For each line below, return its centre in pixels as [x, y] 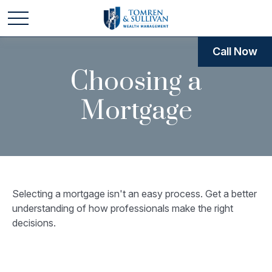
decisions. [34, 223]
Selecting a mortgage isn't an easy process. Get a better [134, 194]
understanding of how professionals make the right [123, 208]
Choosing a [136, 82]
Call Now [235, 51]
